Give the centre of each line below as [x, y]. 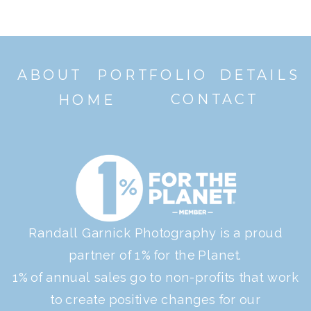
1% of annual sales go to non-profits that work [155, 278]
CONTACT [214, 99]
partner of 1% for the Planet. [155, 255]
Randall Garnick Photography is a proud [155, 233]
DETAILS [260, 75]
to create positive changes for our [155, 300]
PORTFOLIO [153, 75]
